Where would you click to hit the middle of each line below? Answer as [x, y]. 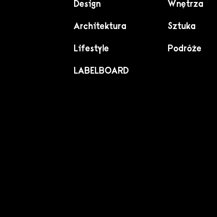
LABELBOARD [101, 71]
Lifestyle [91, 49]
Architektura [100, 26]
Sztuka [182, 26]
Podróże [185, 49]
